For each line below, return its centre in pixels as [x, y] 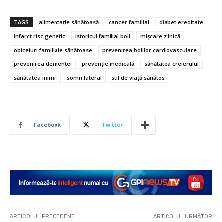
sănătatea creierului [171, 64]
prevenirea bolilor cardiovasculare [149, 50]
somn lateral [84, 78]
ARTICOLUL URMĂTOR [182, 216]
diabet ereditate [181, 22]
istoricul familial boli [103, 36]
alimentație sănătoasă [69, 22]
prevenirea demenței [43, 64]
